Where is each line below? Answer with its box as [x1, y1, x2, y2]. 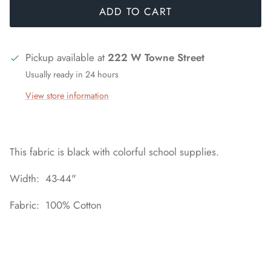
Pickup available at [25, 50, 108, 65]
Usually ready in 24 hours [25, 68, 119, 80]
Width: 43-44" [10, 171, 76, 186]
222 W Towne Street [108, 50, 204, 65]
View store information [25, 90, 109, 102]
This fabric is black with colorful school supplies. [10, 145, 219, 160]
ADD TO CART [99, 4, 172, 19]
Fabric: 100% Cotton [10, 198, 102, 213]
